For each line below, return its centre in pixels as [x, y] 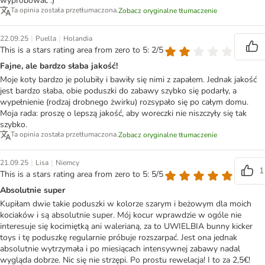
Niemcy [67, 163]
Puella [46, 39]
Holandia [78, 39]
